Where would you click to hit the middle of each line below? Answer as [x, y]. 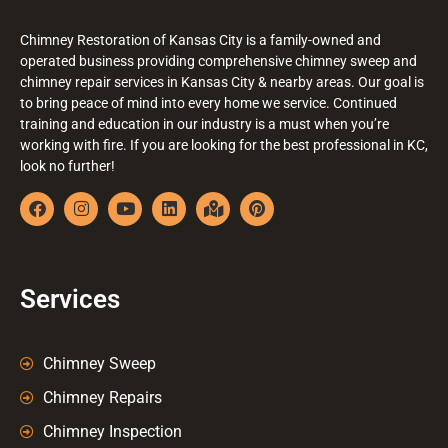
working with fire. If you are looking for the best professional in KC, [224, 145]
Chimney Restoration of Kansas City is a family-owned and [200, 40]
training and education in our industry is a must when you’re [204, 124]
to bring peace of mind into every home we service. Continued [208, 103]
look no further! [67, 166]
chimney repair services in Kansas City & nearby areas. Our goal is [222, 82]
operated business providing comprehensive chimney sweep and [218, 61]
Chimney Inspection [112, 431]
